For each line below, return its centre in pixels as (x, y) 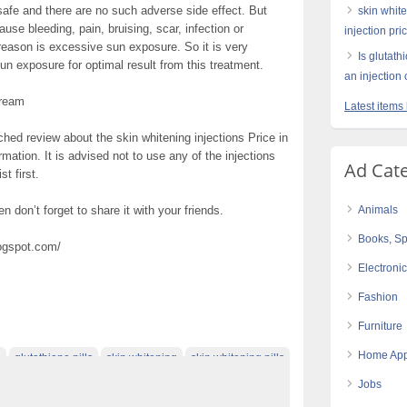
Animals (378, 210)
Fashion (378, 297)
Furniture (380, 326)
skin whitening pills (238, 357)
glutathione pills (54, 357)
